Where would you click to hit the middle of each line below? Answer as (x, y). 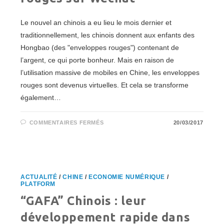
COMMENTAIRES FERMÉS (66, 123)
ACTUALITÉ (39, 177)
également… (41, 98)
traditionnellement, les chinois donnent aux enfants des (108, 35)
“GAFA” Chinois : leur (83, 201)
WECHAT (119, 168)
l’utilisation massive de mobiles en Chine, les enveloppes (110, 73)
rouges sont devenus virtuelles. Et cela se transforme (105, 85)
